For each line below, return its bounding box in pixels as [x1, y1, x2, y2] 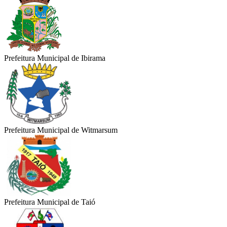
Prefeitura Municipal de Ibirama [4, 54, 105, 63]
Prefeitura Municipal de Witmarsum [4, 126, 118, 135]
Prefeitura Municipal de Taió [4, 198, 95, 207]
